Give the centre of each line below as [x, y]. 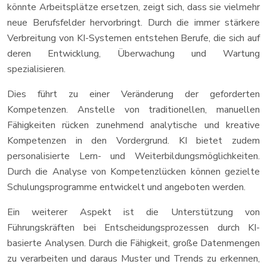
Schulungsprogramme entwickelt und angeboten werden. [126, 187]
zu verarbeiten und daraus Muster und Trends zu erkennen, [133, 259]
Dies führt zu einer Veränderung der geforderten [133, 94]
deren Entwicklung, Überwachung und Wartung [133, 54]
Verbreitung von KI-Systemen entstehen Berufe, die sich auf [133, 38]
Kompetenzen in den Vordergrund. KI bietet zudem [133, 141]
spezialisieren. [36, 69]
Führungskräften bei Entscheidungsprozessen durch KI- [133, 228]
